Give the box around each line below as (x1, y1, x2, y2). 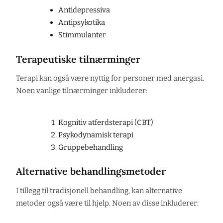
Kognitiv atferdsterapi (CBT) (58, 118, 153, 127)
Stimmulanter (58, 30, 106, 40)
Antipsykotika (58, 18, 105, 27)
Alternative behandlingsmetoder (16, 165, 166, 178)
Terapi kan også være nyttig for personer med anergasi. (16, 74, 204, 83)
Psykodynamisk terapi (58, 130, 133, 140)
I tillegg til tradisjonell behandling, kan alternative (16, 186, 182, 196)
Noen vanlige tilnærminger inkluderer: (16, 86, 147, 96)
